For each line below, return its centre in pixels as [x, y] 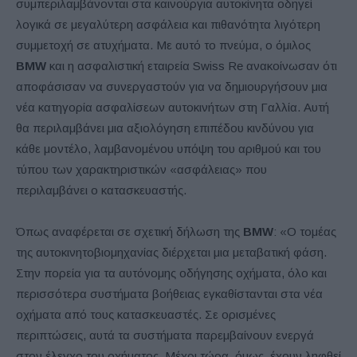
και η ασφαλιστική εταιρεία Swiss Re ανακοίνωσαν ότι [192, 65]
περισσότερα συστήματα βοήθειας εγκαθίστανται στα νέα [169, 293]
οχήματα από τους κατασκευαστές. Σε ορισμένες [146, 314]
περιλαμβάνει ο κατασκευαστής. [101, 190]
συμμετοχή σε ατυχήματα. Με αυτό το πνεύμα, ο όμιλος [163, 45]
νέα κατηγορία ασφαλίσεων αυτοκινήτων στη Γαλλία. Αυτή [173, 107]
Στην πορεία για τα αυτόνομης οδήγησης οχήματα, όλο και [171, 273]
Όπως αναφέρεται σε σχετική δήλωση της [129, 231]
